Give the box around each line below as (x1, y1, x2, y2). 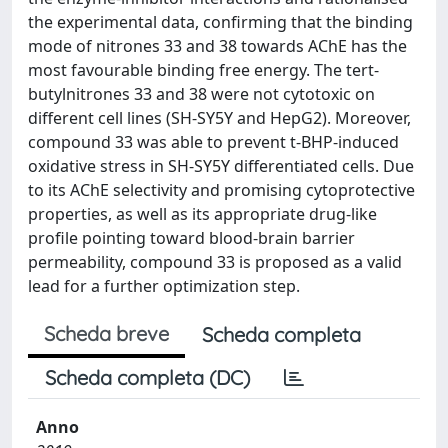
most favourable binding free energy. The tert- (28, 59, 379, 81)
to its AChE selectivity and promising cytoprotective (28, 179, 415, 201)
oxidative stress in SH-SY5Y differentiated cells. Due (28, 155, 414, 177)
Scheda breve (44, 321, 169, 346)
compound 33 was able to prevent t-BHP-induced (28, 131, 399, 153)
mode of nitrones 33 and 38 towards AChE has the (28, 35, 407, 57)
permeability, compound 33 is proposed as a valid (28, 251, 402, 273)
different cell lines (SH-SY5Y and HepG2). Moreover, (28, 107, 411, 129)
